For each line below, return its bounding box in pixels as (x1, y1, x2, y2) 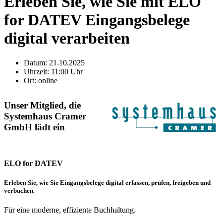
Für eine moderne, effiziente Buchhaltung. (4, 205, 136, 214)
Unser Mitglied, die (4, 100, 81, 111)
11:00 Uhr (51, 67, 83, 76)
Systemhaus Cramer (4, 111, 86, 121)
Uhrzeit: (24, 67, 51, 76)
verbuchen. (4, 186, 35, 194)
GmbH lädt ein (4, 121, 65, 132)
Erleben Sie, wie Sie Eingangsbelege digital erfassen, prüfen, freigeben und (4, 178, 211, 186)
